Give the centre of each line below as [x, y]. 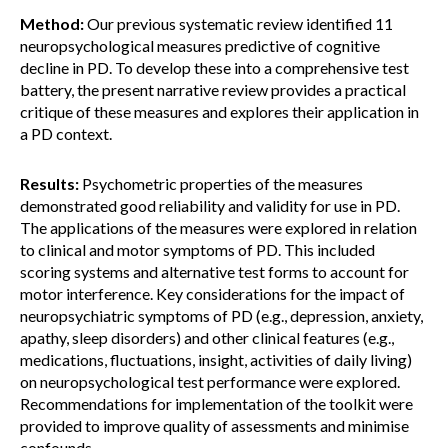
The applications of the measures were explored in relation [218, 227]
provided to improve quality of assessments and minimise [214, 425]
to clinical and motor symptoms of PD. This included [197, 249]
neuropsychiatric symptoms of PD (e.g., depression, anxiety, [221, 315]
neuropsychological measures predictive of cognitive [200, 45]
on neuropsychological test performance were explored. [210, 381]
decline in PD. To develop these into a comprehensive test [214, 67]
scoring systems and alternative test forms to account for [214, 271]
